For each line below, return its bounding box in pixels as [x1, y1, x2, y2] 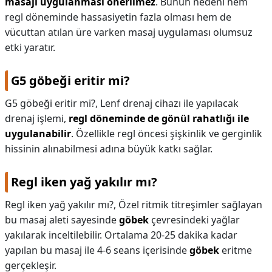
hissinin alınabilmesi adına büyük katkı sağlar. [5, 142, 212, 155]
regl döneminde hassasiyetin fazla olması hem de [5, 10, 231, 24]
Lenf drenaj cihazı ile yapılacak [100, 97, 239, 110]
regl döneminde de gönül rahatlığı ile [69, 112, 249, 125]
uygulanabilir [5, 127, 71, 140]
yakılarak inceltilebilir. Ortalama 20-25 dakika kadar [5, 228, 237, 242]
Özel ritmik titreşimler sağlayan [118, 198, 262, 211]
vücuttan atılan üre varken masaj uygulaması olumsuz [5, 25, 253, 39]
